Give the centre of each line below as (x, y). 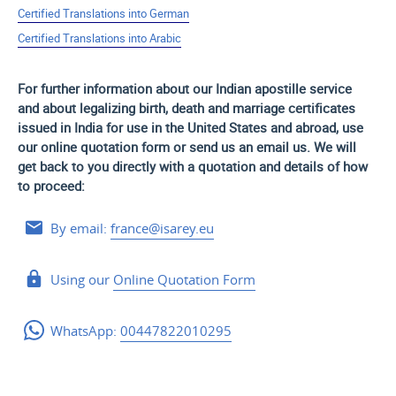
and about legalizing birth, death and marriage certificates (186, 108)
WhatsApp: (86, 331)
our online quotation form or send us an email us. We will (187, 147)
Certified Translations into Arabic (99, 38)
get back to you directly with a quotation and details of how (192, 167)
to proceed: (51, 186)
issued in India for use (84, 128)
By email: (81, 228)
